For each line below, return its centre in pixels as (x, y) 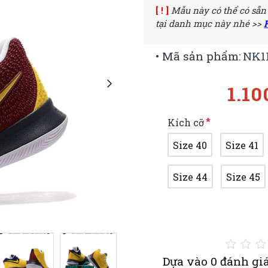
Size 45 (243, 176)
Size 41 (242, 145)
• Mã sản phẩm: (199, 56)
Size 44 (191, 176)
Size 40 (190, 145)
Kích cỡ (186, 122)
